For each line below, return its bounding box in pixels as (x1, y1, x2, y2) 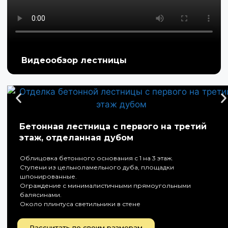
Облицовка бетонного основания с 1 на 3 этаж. (20, 154, 173, 162)
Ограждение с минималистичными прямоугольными (20, 181, 191, 189)
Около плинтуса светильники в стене (20, 199, 140, 208)
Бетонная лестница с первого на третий (19, 121, 207, 131)
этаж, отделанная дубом (19, 132, 133, 142)
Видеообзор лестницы (21, 55, 127, 65)
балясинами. (20, 190, 62, 198)
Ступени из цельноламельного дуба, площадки (20, 163, 174, 171)
